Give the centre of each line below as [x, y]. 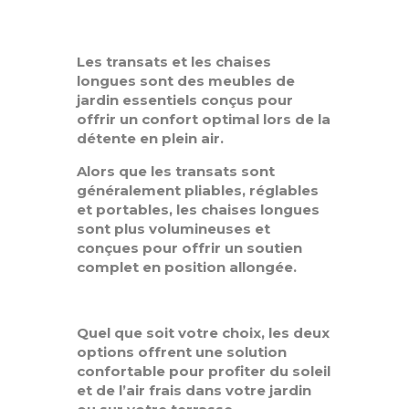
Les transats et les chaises [174, 62]
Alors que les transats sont [176, 172]
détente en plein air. [150, 139]
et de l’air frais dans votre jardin [194, 391]
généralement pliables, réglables [198, 191]
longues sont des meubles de [186, 81]
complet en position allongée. [187, 267]
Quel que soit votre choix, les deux [203, 333]
